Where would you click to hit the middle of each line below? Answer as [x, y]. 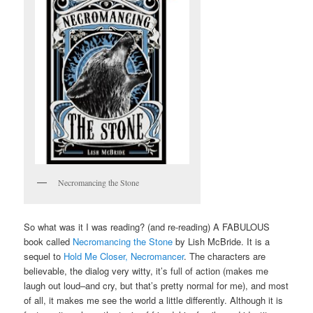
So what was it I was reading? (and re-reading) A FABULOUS [147, 226]
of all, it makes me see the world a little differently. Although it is [154, 300]
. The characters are [225, 256]
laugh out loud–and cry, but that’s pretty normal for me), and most [156, 285]
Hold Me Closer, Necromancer [124, 256]
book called [49, 241]
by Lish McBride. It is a [221, 241]
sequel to [44, 256]
